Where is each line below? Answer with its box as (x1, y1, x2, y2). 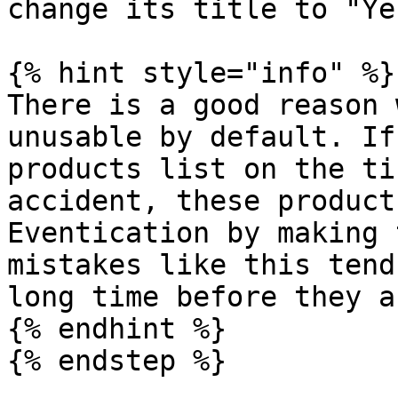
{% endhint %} (7, 313, 227, 345)
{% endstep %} (7, 345, 227, 377)
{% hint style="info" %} (7, 57, 395, 89)
